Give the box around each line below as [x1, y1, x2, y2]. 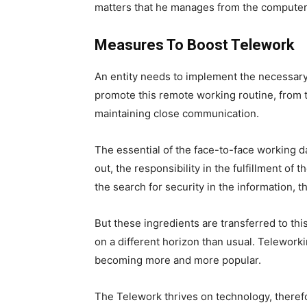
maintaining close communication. [95, 107, 259, 121]
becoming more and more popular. [95, 254, 261, 267]
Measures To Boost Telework [95, 36, 295, 54]
